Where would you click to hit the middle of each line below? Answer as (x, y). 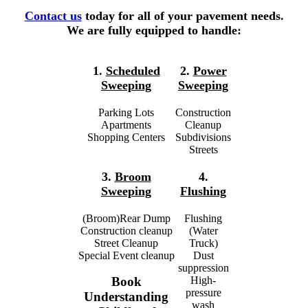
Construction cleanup (126, 230)
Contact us (53, 15)
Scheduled (133, 70)
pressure (203, 292)
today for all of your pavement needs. (183, 15)
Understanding (126, 297)
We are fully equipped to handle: (154, 30)
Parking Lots (126, 112)
